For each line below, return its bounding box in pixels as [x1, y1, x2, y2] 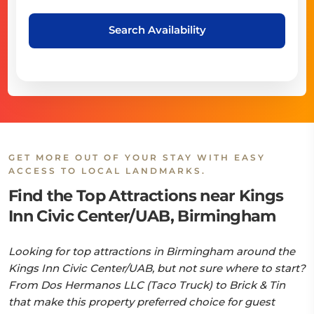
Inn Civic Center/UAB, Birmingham [8, 206, 276, 226]
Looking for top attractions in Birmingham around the [8, 245, 295, 258]
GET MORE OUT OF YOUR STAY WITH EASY [8, 152, 266, 163]
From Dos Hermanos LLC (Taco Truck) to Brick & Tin [8, 278, 285, 292]
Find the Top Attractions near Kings [8, 186, 284, 205]
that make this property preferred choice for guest [8, 295, 275, 308]
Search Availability [108, 22, 206, 36]
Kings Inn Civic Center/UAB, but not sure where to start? [8, 261, 306, 275]
